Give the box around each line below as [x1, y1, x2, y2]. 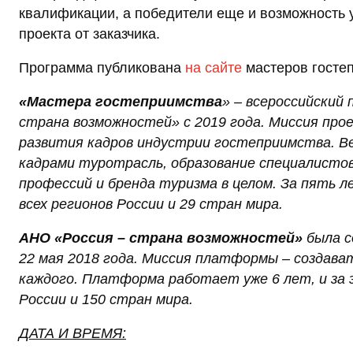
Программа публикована [19, 60, 185, 76]
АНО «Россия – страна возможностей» [19, 230, 303, 247]
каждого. [19, 271, 78, 288]
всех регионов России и [19, 196, 180, 213]
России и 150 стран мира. [19, 292, 193, 308]
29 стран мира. [180, 196, 283, 213]
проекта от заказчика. [19, 26, 160, 43]
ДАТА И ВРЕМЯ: [19, 325, 126, 342]
